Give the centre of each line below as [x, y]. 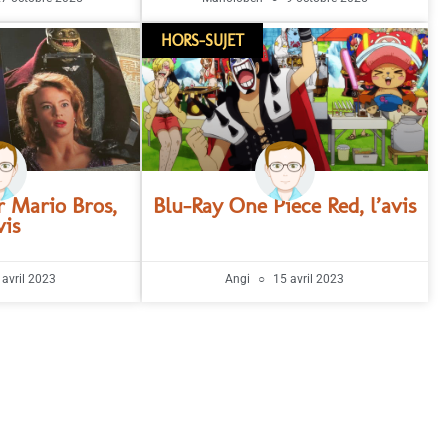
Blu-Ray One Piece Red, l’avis [285, 206]
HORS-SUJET [202, 40]
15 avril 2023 [307, 279]
